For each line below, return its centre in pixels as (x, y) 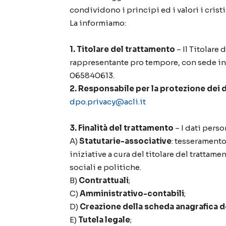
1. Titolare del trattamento (122, 49)
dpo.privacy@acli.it (108, 102)
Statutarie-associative (125, 141)
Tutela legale (104, 220)
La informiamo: (98, 23)
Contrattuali (104, 181)
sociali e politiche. (105, 167)
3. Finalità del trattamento (122, 128)
